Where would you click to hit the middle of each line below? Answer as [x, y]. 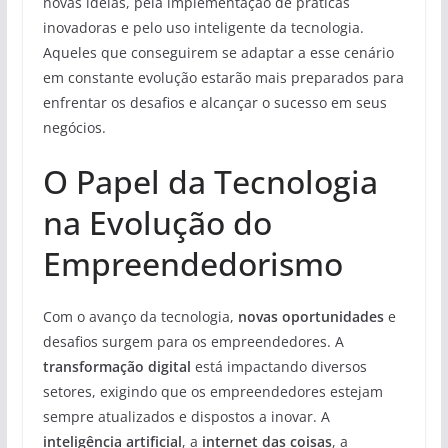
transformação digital [116, 366]
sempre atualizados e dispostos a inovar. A [186, 416]
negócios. [74, 127]
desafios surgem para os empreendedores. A [193, 341]
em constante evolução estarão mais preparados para [223, 77]
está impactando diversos [278, 366]
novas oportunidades [310, 316]
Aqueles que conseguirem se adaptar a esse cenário [218, 52]
